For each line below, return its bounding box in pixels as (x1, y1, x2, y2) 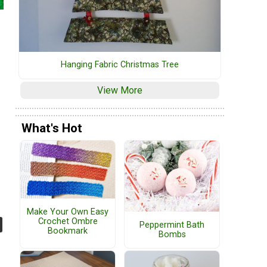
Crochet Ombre (38, 216, 98, 226)
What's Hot (21, 120, 82, 135)
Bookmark (48, 225, 88, 236)
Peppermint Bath (139, 219, 204, 230)
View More (97, 85, 142, 97)
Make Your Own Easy (27, 206, 108, 217)
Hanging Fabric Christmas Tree (61, 60, 179, 70)
